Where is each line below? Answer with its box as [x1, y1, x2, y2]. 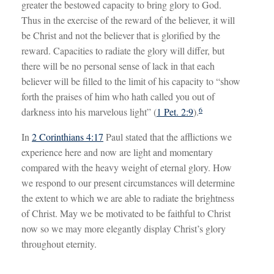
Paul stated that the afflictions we [103, 130, 232, 143]
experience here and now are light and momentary [21, 145, 213, 158]
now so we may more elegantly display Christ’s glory [21, 221, 226, 235]
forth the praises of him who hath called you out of [21, 89, 215, 103]
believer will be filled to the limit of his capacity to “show [21, 74, 240, 87]
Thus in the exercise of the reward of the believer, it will [21, 13, 235, 26]
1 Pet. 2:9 [157, 105, 193, 118]
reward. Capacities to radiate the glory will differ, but [21, 43, 224, 57]
